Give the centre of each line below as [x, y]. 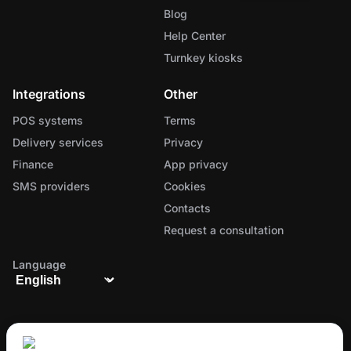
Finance [33, 165]
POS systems [48, 121]
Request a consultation [223, 230]
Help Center [194, 36]
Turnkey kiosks [203, 58]
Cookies [185, 186]
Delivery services [58, 143]
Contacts [187, 208]
